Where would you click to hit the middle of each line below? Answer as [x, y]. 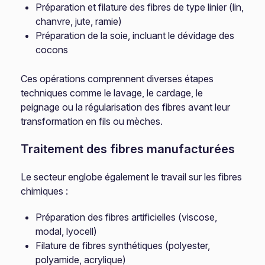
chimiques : [45, 191]
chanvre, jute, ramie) [79, 21]
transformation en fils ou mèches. [92, 121]
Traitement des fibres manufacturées [128, 149]
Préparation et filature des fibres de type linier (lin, [140, 7]
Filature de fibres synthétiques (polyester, [123, 245]
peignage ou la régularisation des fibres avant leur [126, 107]
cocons [52, 50]
